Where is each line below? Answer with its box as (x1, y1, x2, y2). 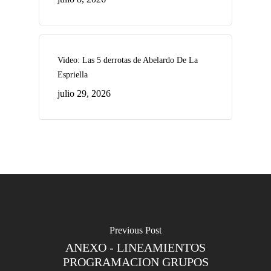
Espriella (57, 70, 88, 79)
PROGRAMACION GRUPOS (62, 255, 209, 269)
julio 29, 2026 (57, 88, 111, 99)
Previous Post (109, 224, 162, 235)
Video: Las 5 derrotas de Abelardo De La (57, 56, 198, 65)
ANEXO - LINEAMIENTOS (65, 241, 206, 254)
